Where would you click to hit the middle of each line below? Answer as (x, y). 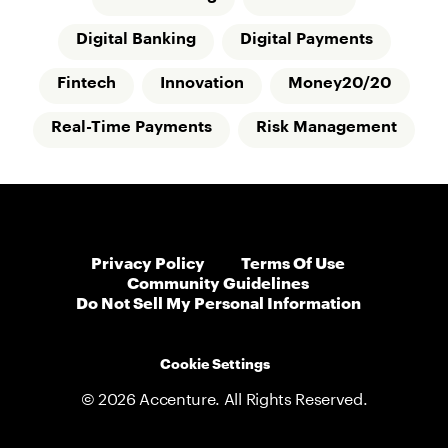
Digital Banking (135, 39)
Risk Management (326, 127)
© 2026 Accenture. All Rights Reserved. (224, 397)
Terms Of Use (293, 262)
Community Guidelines (218, 282)
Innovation (201, 83)
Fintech (86, 83)
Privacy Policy (148, 262)
